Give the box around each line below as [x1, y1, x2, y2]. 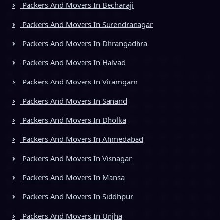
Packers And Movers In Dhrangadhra [20, 38, 147, 49]
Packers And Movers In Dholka [20, 115, 126, 125]
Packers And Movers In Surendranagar [20, 19, 153, 29]
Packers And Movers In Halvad [20, 57, 126, 68]
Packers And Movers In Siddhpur [20, 192, 133, 202]
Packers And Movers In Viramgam [20, 77, 137, 87]
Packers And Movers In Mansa [20, 172, 125, 183]
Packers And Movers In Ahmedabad [20, 134, 143, 144]
